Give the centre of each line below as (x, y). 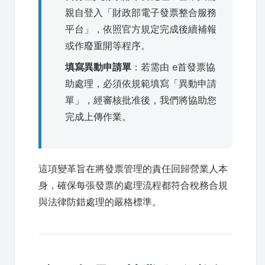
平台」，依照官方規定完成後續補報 (141, 29)
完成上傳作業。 (98, 117)
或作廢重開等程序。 (108, 46)
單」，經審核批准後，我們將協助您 (141, 100)
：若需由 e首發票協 (173, 67)
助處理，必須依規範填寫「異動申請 (141, 83)
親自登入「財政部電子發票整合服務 (141, 12)
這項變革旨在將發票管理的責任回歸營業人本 (133, 169)
